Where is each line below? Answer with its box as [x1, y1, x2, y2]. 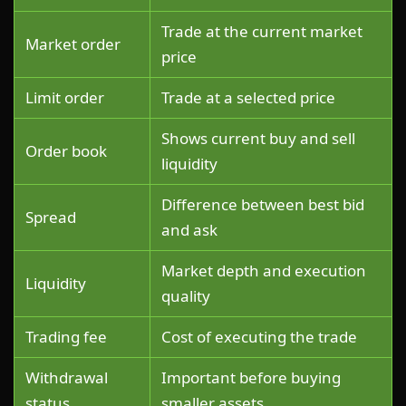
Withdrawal [25, 366, 108, 388]
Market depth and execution [161, 259, 366, 281]
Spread [25, 206, 76, 227]
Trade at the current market [161, 20, 362, 42]
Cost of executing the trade [161, 325, 357, 347]
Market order [25, 33, 121, 54]
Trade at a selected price [161, 86, 335, 108]
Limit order [25, 86, 104, 108]
